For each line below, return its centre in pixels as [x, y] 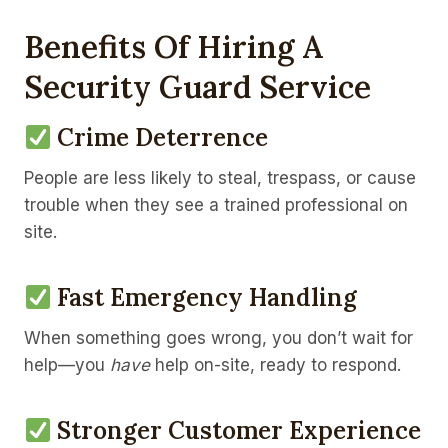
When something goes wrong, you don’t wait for [218, 338]
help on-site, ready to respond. [275, 365]
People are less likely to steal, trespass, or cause [220, 178]
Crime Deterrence [163, 138]
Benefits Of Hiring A [173, 46]
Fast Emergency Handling [207, 298]
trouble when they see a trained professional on [216, 205]
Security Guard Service [197, 86]
